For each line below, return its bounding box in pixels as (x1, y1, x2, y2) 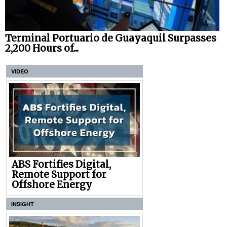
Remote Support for (12, 168, 106, 180)
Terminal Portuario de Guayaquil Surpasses (5, 32, 216, 44)
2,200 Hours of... (5, 42, 79, 54)
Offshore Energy (12, 178, 92, 191)
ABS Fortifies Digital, (12, 158, 111, 170)
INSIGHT (11, 200, 34, 208)
